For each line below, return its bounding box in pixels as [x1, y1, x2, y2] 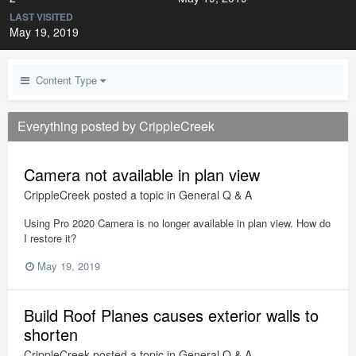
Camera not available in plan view [24, 163, 260, 186]
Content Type [29, 72, 100, 87]
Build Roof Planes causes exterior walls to [24, 304, 319, 327]
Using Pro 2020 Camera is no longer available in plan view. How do [24, 215, 331, 230]
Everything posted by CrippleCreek [17, 117, 215, 135]
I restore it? [24, 230, 76, 246]
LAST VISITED [10, 10, 73, 24]
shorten [24, 323, 78, 346]
